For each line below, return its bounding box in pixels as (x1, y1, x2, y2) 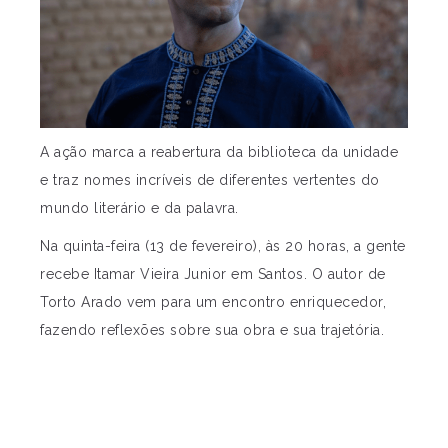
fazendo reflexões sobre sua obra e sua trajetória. (40, 321, 384, 338)
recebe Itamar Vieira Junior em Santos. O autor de (40, 265, 386, 282)
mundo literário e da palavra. (40, 199, 239, 216)
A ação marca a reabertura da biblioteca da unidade (40, 143, 398, 160)
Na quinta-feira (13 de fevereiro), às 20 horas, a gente (40, 237, 406, 254)
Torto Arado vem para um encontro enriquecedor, (40, 293, 386, 310)
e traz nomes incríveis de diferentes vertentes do (40, 171, 380, 188)
